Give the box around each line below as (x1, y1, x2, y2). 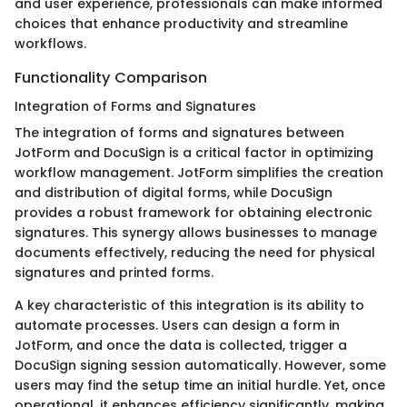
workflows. (15, 35, 86, 54)
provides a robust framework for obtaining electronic (15, 203, 372, 223)
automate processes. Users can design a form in (15, 316, 340, 335)
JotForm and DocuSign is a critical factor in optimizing (15, 144, 373, 163)
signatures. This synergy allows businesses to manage (15, 223, 377, 243)
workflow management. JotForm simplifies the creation (15, 164, 383, 183)
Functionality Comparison (15, 67, 207, 89)
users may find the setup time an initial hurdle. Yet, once (15, 376, 385, 395)
